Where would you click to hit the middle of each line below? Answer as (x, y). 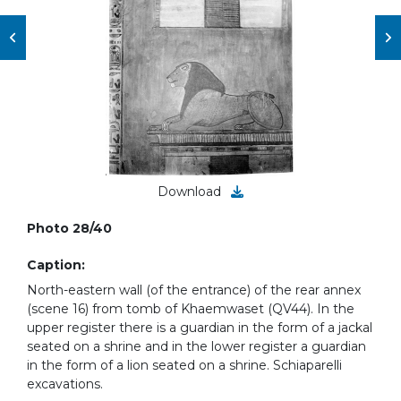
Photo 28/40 (69, 228)
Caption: (56, 265)
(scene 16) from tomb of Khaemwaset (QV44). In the (191, 309)
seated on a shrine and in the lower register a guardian (196, 346)
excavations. (65, 384)
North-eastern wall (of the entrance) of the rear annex (194, 290)
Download (191, 192)
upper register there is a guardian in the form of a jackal (200, 328)
